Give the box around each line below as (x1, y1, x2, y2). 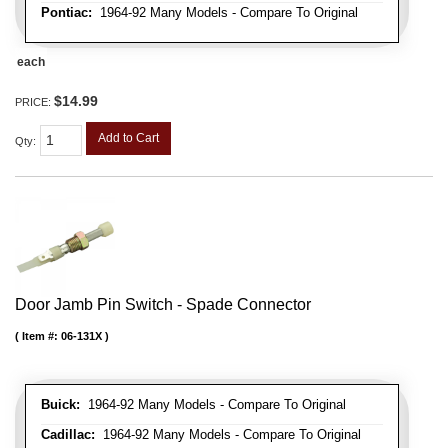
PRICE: (15, 95, 54, 108)
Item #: (22, 329, 61, 342)
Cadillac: (41, 426, 95, 442)
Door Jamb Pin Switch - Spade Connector (15, 295, 311, 313)
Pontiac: (41, 4, 92, 20)
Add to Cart (98, 130, 159, 145)
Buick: (41, 396, 80, 412)
